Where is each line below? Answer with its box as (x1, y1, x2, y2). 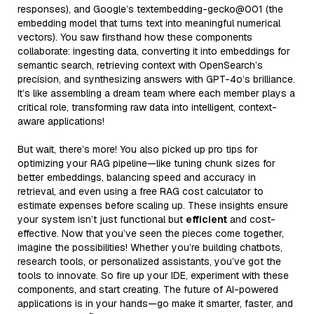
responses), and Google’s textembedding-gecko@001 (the (18, 2, 283, 15)
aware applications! (18, 114, 104, 128)
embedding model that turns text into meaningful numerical (18, 16, 280, 29)
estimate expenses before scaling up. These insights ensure (18, 198, 288, 212)
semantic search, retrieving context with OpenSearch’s (18, 58, 263, 71)
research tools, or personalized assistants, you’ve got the (18, 254, 281, 268)
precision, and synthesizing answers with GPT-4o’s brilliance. (18, 72, 295, 86)
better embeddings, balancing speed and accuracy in (18, 170, 256, 184)
